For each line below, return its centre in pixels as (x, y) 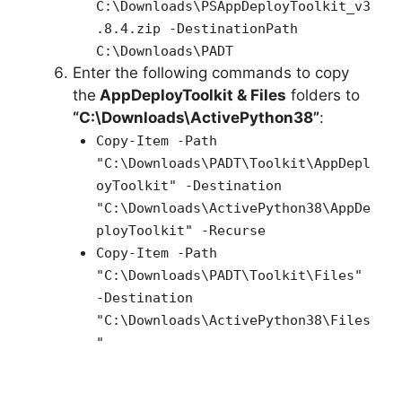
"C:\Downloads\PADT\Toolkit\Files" (229, 276)
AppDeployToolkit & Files (191, 96)
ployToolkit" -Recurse (180, 231)
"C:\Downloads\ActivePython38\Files (233, 321)
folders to (323, 96)
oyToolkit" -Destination (188, 186)
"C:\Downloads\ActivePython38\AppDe (233, 209)
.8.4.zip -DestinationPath (197, 29)
